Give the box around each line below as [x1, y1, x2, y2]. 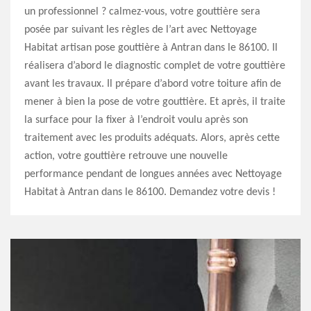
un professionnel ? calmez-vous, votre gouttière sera [24, 6, 260, 17]
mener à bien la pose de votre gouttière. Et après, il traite [24, 96, 285, 108]
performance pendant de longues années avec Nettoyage [24, 169, 282, 180]
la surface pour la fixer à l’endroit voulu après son [24, 115, 248, 126]
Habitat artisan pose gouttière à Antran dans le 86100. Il [24, 42, 278, 53]
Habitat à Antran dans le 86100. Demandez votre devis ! [24, 187, 276, 198]
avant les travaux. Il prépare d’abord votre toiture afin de [24, 78, 281, 90]
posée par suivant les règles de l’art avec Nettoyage [24, 24, 257, 35]
